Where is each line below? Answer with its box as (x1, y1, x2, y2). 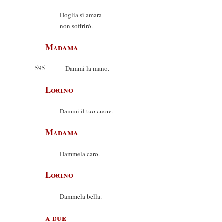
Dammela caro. (60, 149, 100, 158)
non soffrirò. (60, 21, 93, 30)
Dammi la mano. (60, 64, 109, 73)
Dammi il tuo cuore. (60, 107, 113, 115)
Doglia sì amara (60, 10, 102, 19)
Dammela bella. (60, 192, 102, 201)
